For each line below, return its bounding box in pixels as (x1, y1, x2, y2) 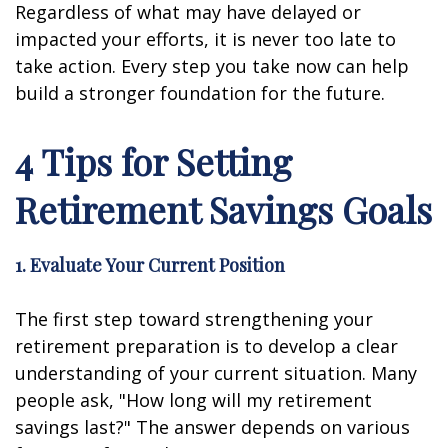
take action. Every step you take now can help (15, 54, 409, 78)
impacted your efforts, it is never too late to (15, 27, 396, 51)
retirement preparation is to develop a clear (15, 334, 398, 358)
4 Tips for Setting (15, 137, 292, 185)
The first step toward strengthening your (15, 307, 373, 331)
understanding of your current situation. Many (15, 361, 417, 385)
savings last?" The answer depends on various (15, 415, 410, 439)
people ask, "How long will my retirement (15, 388, 372, 412)
